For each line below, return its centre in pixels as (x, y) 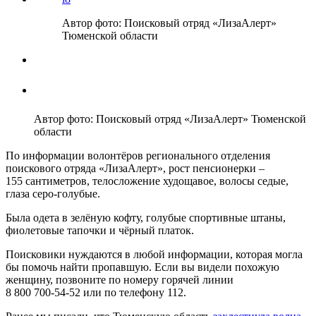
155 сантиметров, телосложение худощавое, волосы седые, (147, 181)
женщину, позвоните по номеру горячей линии (120, 279)
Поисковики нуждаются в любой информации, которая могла (154, 254)
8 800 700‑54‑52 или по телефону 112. (96, 292)
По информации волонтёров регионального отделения (138, 155)
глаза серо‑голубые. (53, 193)
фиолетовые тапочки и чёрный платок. (100, 230)
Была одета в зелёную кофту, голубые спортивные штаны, (146, 217)
